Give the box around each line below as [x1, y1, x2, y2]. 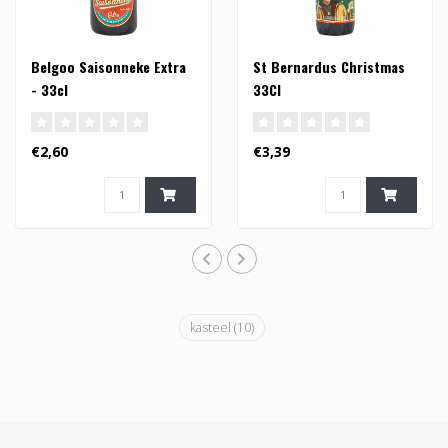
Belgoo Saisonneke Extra [31, 55, 186, 77]
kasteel [189, 318, 234, 336]
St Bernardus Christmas [252, 55, 405, 77]
